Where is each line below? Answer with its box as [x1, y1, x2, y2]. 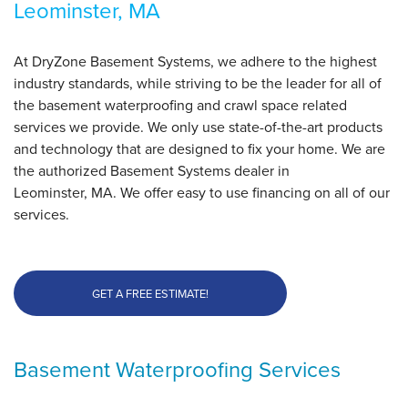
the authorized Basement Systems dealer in [14, 160, 290, 182]
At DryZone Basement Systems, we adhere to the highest [14, 51, 377, 73]
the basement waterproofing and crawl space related [14, 95, 347, 117]
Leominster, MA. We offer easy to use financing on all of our [14, 182, 390, 204]
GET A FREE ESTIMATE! [92, 285, 209, 303]
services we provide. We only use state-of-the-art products [14, 117, 382, 138]
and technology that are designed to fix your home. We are [14, 138, 385, 160]
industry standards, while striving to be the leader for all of [14, 73, 382, 95]
